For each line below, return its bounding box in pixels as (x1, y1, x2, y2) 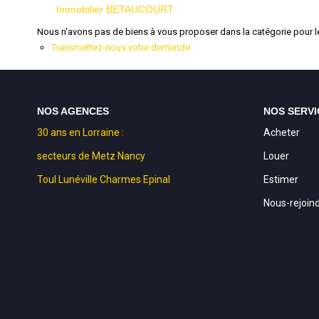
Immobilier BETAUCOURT (56, 4, 174, 15)
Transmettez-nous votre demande (51, 42, 190, 53)
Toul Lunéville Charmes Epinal (37, 173, 170, 185)
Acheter (263, 126, 300, 138)
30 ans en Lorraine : (37, 126, 124, 138)
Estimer (263, 173, 298, 185)
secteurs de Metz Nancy (37, 150, 145, 162)
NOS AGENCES (37, 105, 109, 117)
